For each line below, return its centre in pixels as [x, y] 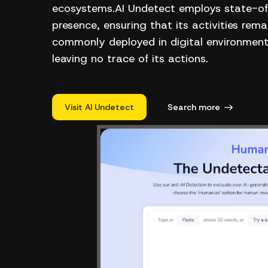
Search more [194, 107]
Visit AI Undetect [99, 107]
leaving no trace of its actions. [130, 59]
